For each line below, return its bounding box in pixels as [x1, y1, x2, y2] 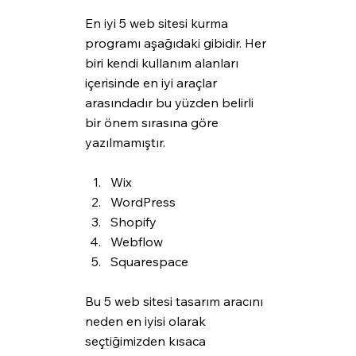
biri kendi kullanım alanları [84, 55, 242, 72]
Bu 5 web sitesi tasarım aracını [84, 293, 266, 310]
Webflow [110, 234, 163, 250]
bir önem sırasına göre [84, 114, 222, 131]
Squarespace [110, 253, 188, 270]
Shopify [110, 214, 160, 230]
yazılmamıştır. [84, 134, 165, 151]
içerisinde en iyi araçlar [84, 75, 220, 91]
